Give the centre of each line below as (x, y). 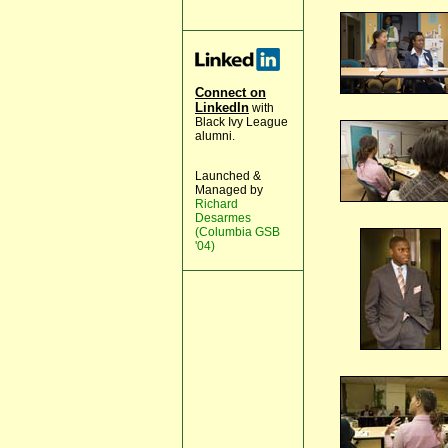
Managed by (229, 190)
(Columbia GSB (237, 232)
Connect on (230, 92)
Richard (216, 204)
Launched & (228, 176)
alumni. (215, 136)
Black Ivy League (241, 122)
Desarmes (223, 218)
